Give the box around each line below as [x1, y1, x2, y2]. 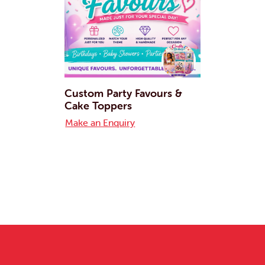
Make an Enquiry [65, 117, 135, 129]
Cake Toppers [64, 99, 132, 113]
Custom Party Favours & [64, 86, 183, 101]
